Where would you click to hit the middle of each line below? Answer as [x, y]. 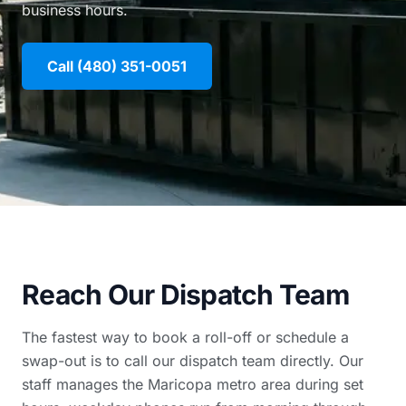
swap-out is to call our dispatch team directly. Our [193, 361]
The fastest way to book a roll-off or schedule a [185, 337]
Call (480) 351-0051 [117, 66]
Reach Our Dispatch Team [185, 295]
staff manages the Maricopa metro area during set [193, 384]
